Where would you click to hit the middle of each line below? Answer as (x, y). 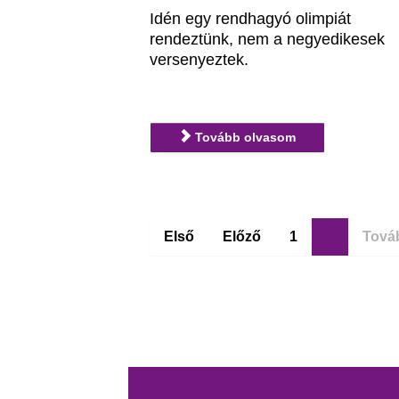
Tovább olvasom (244, 138)
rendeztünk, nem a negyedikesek (268, 39)
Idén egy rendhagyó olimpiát (251, 18)
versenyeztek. (199, 59)
